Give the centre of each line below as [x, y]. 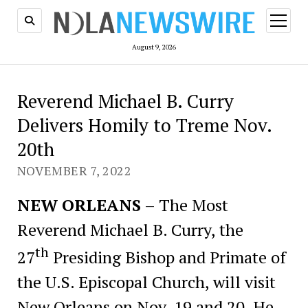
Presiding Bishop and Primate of [167, 257]
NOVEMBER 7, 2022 [74, 170]
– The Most [184, 205]
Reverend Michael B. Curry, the [130, 229]
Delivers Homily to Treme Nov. [144, 125]
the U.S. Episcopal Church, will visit [146, 282]
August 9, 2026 [154, 47]
